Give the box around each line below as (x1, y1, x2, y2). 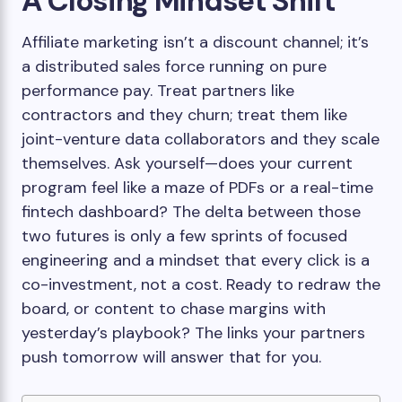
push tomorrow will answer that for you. (22, 346, 321, 368)
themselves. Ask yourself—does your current (22, 153, 353, 174)
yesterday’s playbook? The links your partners (22, 322, 365, 344)
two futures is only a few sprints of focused (22, 225, 347, 247)
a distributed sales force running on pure (22, 56, 327, 77)
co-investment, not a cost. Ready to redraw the (22, 274, 380, 295)
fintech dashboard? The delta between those (22, 201, 361, 223)
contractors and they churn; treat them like (22, 104, 347, 126)
